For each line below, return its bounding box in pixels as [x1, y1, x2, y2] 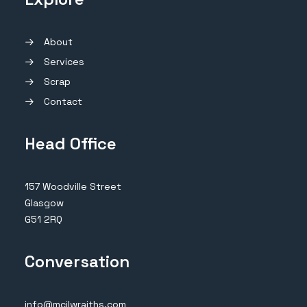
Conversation [25, 251, 130, 272]
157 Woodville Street [25, 180, 121, 193]
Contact [43, 95, 82, 108]
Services [43, 56, 84, 68]
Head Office [25, 133, 116, 154]
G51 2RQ [25, 213, 62, 225]
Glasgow [25, 197, 64, 209]
